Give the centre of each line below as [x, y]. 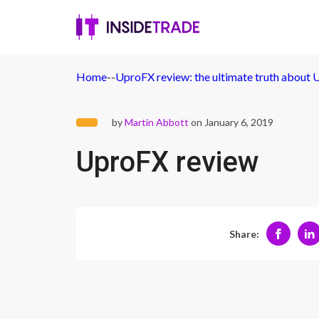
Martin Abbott [157, 122]
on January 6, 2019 [231, 122]
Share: [244, 234]
